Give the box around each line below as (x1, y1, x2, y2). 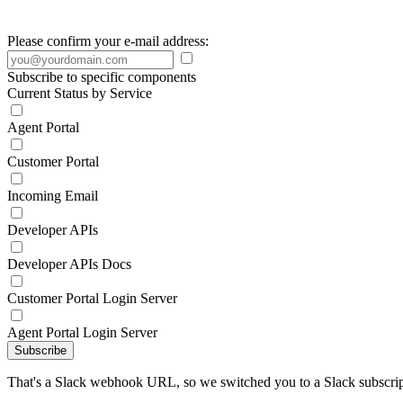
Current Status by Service (7, 85, 152, 101)
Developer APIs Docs (7, 256, 131, 272)
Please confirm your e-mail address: (7, 33, 209, 49)
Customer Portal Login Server (7, 291, 177, 306)
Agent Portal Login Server (7, 325, 157, 340)
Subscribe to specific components (7, 69, 196, 85)
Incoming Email (7, 188, 98, 203)
